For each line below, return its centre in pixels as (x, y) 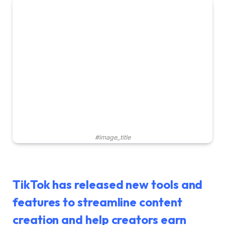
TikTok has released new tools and (108, 184)
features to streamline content (97, 202)
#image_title (113, 138)
